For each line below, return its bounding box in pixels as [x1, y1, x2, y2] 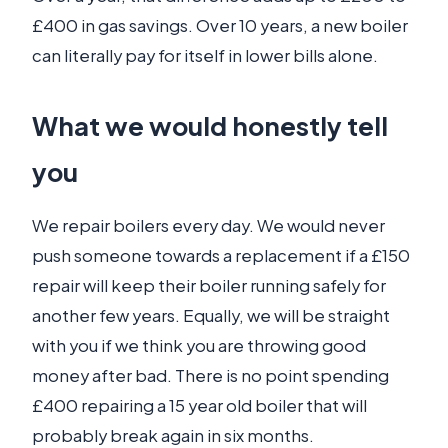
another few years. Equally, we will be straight [32, 305, 390, 326]
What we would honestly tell [32, 109, 388, 142]
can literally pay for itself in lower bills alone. [32, 45, 378, 66]
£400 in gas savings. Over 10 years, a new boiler [32, 15, 408, 36]
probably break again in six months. [32, 425, 314, 446]
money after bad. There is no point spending [32, 365, 389, 386]
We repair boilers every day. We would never [32, 215, 385, 236]
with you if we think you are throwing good [32, 335, 366, 356]
